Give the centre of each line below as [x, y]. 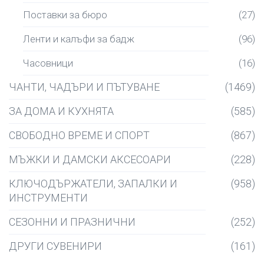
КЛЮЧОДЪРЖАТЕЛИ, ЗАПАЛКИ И [93, 184]
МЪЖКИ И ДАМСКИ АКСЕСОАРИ [90, 159]
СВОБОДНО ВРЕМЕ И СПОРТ [79, 135]
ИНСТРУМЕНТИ [48, 198]
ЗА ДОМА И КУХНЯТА [61, 111]
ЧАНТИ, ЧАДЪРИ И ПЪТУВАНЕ [84, 87]
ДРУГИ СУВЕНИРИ [55, 246]
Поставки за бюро [65, 15]
